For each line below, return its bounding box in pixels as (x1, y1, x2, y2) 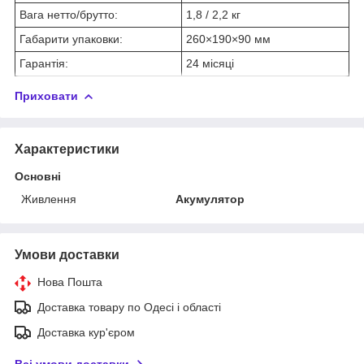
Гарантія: (19, 56, 68, 70)
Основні (15, 169, 61, 183)
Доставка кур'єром (37, 325, 135, 339)
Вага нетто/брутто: (19, 7, 118, 21)
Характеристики (15, 141, 119, 156)
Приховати (15, 89, 78, 102)
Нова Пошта (37, 275, 102, 288)
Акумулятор (175, 192, 245, 206)
